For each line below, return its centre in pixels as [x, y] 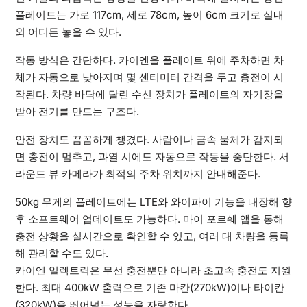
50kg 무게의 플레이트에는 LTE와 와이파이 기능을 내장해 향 [153, 201]
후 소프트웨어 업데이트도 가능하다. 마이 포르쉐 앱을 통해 [149, 219]
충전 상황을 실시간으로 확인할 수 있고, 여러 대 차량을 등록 [152, 236]
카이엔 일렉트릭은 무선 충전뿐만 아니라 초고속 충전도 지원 [153, 270]
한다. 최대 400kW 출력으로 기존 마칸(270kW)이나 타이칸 [149, 287]
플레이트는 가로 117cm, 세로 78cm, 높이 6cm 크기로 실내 [149, 14]
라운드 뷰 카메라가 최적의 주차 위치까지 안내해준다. [137, 173]
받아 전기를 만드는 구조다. [77, 111]
